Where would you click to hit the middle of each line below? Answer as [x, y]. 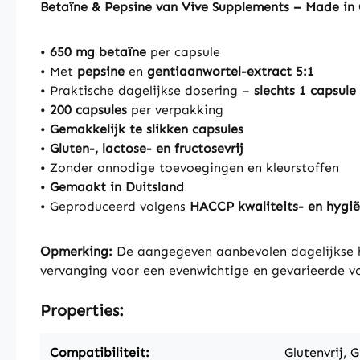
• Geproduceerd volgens [115, 206]
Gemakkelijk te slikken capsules [147, 129]
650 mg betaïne [98, 52]
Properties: [82, 310]
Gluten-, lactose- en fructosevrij [147, 148]
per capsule [183, 52]
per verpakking [175, 110]
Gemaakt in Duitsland [117, 187]
